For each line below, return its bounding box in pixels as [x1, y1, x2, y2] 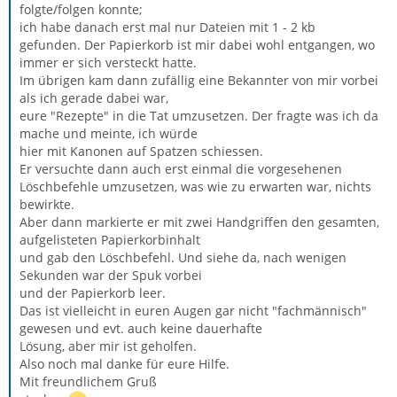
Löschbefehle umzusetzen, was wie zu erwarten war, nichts [19, 178, 371, 195]
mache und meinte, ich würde [19, 125, 198, 142]
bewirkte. [19, 196, 74, 213]
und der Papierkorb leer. [19, 284, 166, 301]
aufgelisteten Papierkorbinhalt [19, 231, 200, 248]
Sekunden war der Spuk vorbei [19, 267, 202, 284]
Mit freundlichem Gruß [19, 373, 157, 390]
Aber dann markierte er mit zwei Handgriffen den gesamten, [19, 214, 379, 230]
